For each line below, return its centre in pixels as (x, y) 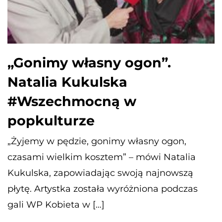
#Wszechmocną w (72, 101)
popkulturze (51, 120)
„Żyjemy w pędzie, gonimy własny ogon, (97, 141)
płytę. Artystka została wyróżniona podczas (103, 189)
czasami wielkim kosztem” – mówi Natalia (102, 157)
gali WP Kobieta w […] (56, 204)
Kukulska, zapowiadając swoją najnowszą (100, 173)
